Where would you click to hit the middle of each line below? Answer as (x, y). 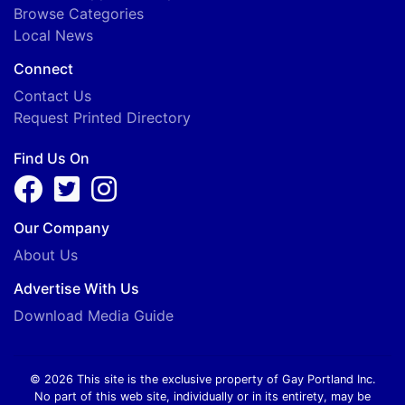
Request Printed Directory (102, 118)
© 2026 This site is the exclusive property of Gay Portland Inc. (202, 380)
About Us (46, 255)
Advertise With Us (76, 289)
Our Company (61, 228)
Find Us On (52, 159)
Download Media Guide (94, 316)
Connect (43, 69)
